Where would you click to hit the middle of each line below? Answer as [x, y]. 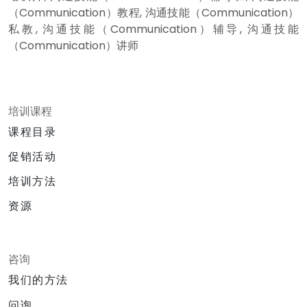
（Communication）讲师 [73, 45]
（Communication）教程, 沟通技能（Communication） [153, 12]
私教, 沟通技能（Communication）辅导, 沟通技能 [153, 29]
